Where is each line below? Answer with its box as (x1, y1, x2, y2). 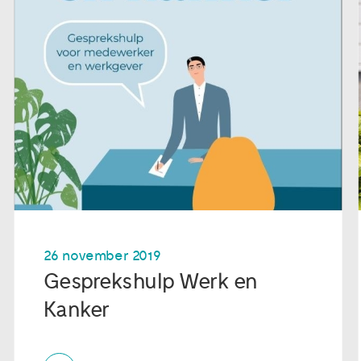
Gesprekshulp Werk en (43, 268, 258, 295)
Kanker (43, 296, 110, 323)
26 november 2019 (43, 247, 161, 264)
